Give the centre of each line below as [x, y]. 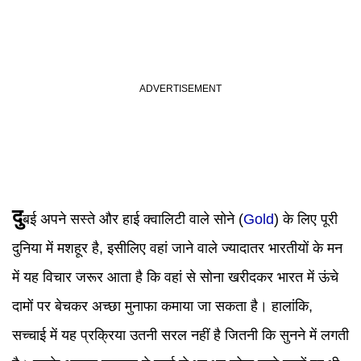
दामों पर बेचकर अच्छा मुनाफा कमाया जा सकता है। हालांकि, [162, 306]
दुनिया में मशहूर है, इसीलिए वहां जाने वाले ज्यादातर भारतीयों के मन [177, 248]
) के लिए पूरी [306, 219]
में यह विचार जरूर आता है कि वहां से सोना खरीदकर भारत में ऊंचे [175, 277]
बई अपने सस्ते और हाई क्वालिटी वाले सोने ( [133, 219]
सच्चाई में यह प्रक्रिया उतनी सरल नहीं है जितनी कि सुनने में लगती [180, 335]
